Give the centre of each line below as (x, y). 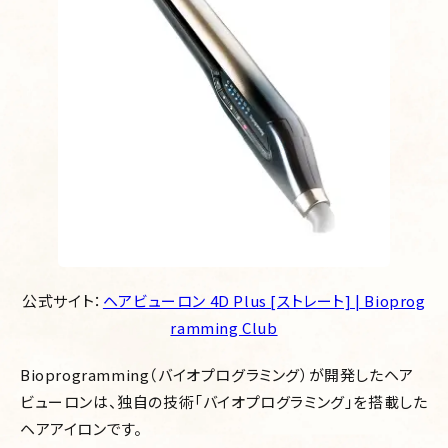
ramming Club (224, 327)
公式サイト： (62, 300)
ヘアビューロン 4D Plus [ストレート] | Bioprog (264, 300)
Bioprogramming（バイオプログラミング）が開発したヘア (217, 374)
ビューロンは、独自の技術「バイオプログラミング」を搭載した (224, 401)
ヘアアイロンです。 (81, 428)
